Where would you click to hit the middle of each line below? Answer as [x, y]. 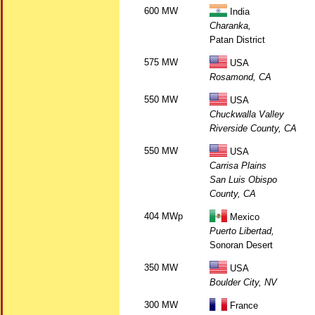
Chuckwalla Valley [247, 114]
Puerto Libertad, [242, 231]
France [243, 306]
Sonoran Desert [241, 245]
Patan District [237, 40]
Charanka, [230, 26]
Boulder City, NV [243, 282]
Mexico [243, 217]
